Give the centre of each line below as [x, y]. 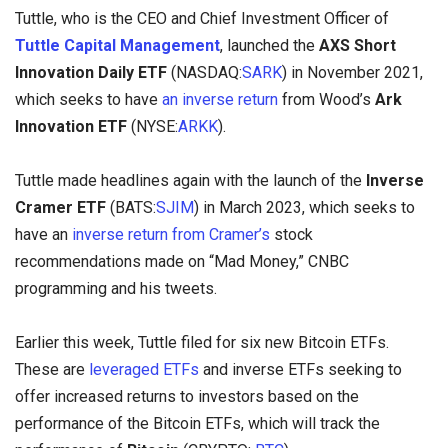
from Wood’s [328, 99]
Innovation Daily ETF [91, 72]
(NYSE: [152, 126]
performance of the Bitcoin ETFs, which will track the [197, 423]
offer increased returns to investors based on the [187, 396]
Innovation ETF [71, 126]
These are [52, 369]
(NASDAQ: [204, 72]
